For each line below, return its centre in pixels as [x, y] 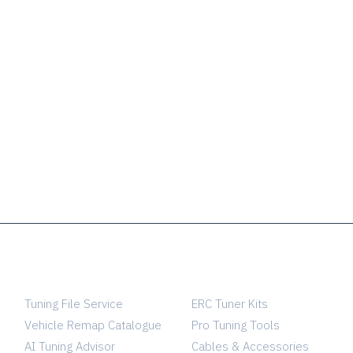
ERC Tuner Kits [229, 303]
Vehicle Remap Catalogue [93, 325]
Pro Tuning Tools [235, 325]
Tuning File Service [74, 303]
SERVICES [55, 277]
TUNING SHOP [235, 277]
